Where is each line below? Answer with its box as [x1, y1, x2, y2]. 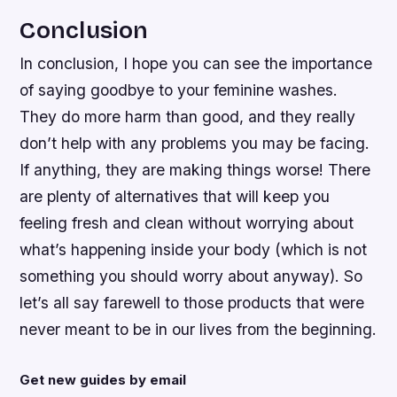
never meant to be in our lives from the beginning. [19, 319, 378, 339]
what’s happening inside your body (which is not [19, 239, 368, 259]
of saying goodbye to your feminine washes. [19, 80, 339, 99]
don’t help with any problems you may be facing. [19, 133, 370, 152]
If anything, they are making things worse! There [19, 160, 371, 179]
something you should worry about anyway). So [19, 266, 363, 285]
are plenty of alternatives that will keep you [19, 186, 331, 206]
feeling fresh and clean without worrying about [19, 213, 354, 232]
